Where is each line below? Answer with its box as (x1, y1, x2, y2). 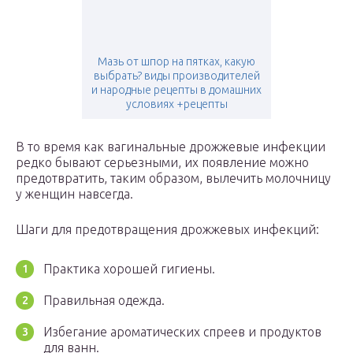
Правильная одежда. (43, 293, 165, 308)
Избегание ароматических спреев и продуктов (43, 325, 321, 340)
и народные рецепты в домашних (91, 84, 262, 97)
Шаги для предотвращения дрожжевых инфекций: (16, 222, 319, 237)
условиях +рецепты (125, 98, 228, 111)
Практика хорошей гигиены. (43, 262, 215, 277)
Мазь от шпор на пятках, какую (98, 55, 255, 69)
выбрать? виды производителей (93, 69, 260, 83)
